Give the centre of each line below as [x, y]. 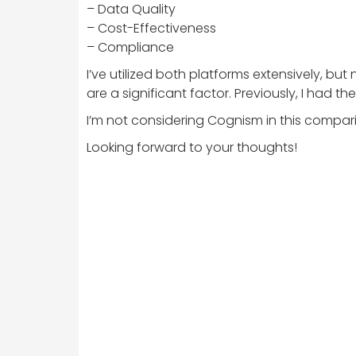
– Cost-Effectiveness [151, 28]
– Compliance [130, 47]
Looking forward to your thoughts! [192, 147]
